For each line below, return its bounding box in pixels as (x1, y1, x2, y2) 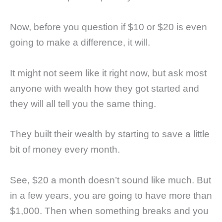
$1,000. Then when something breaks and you (10, 205, 209, 216)
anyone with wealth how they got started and (10, 83, 199, 94)
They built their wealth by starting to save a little (10, 129, 210, 140)
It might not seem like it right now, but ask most (10, 67, 207, 78)
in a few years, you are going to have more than (10, 190, 212, 201)
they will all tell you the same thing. (10, 98, 156, 109)
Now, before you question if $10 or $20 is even (10, 22, 207, 33)
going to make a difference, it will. (10, 37, 150, 48)
